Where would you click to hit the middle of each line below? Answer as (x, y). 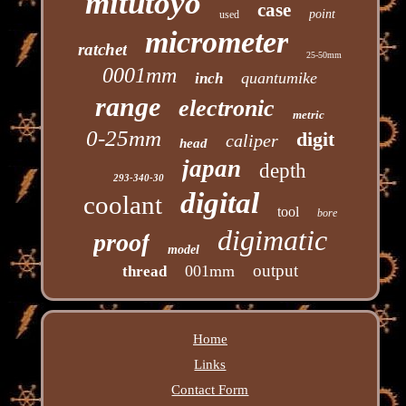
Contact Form (210, 389)
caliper (251, 140)
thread (144, 271)
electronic (227, 108)
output (275, 270)
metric (309, 114)
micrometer (217, 42)
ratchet (103, 49)
